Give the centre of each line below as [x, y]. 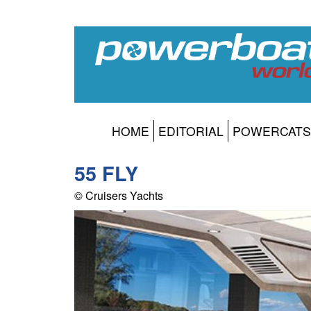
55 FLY [106, 174]
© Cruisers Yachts [119, 196]
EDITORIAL [191, 131]
